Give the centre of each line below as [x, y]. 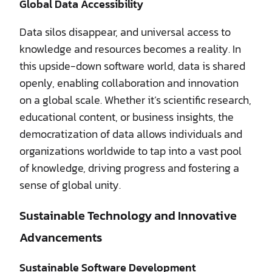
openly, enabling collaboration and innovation [129, 83]
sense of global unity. [70, 185]
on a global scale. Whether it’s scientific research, [135, 100]
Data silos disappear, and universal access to [125, 32]
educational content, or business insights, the [127, 117]
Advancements [61, 237]
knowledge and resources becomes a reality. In [130, 49]
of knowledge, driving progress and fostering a [129, 168]
